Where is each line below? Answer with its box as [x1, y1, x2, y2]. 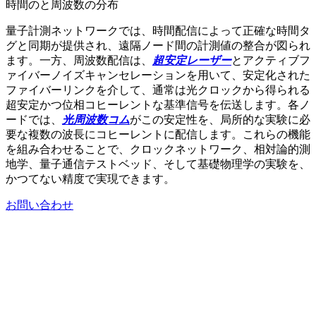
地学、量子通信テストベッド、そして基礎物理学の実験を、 [6, 158, 310, 171]
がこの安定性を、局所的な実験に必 [130, 114, 310, 126]
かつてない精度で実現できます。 [6, 173, 175, 186]
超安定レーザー [152, 54, 231, 67]
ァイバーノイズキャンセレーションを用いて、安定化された [6, 69, 310, 82]
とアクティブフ [231, 54, 310, 67]
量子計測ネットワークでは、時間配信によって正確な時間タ [6, 25, 310, 37]
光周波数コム [62, 114, 130, 126]
